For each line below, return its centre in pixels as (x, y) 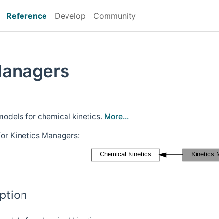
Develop (70, 16)
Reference (27, 16)
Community (115, 16)
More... (116, 116)
